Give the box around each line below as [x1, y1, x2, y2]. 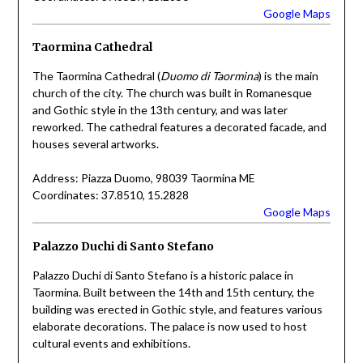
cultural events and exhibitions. [32, 335, 190, 350]
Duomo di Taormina [160, 69, 258, 83]
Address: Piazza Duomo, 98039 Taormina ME [32, 171, 255, 186]
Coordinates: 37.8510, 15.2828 [32, 188, 189, 203]
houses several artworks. [32, 137, 159, 152]
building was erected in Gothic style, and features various [32, 301, 322, 316]
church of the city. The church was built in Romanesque [32, 86, 312, 100]
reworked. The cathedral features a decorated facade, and [32, 120, 327, 135]
